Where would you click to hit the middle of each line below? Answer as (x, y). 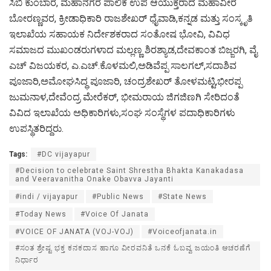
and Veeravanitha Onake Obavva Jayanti (94, 179)
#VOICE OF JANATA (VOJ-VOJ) (74, 231)
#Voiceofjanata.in (182, 231)
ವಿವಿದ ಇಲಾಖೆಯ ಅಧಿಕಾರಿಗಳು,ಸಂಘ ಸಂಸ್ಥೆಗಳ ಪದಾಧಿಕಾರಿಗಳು (122, 113)
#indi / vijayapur (47, 196)
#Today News (41, 214)
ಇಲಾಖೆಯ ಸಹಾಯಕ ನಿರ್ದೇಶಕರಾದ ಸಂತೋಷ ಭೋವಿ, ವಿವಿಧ (119, 34)
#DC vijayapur (64, 154)
